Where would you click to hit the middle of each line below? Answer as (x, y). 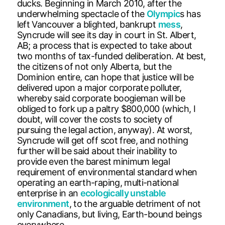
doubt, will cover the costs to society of (95, 119)
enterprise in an (48, 193)
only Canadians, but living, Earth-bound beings (109, 214)
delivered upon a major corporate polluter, (99, 87)
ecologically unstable (123, 193)
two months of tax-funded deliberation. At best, (111, 56)
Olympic (163, 14)
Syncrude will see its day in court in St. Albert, (106, 35)
